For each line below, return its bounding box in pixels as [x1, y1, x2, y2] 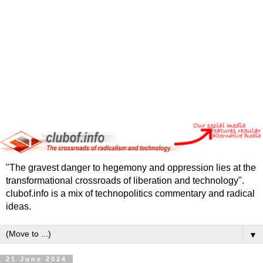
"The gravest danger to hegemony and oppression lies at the [6, 162, 256, 173]
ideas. [6, 201, 31, 211]
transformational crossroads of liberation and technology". [6, 175, 244, 186]
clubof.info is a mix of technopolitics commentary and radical [6, 188, 255, 198]
